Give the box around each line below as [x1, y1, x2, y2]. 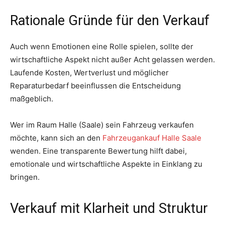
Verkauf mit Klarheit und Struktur [10, 200, 208, 216]
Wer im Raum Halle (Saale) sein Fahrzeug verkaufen [10, 120, 194, 130]
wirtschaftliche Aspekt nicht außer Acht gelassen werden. [10, 54, 215, 64]
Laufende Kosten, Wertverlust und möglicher [10, 67, 169, 77]
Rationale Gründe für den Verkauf [10, 12, 209, 29]
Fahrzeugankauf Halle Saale [102, 133, 201, 143]
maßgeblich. [10, 93, 53, 103]
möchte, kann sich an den [10, 133, 102, 143]
